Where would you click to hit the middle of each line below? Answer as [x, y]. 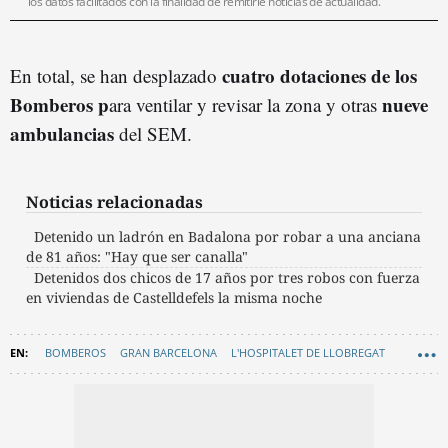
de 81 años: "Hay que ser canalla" [137, 257]
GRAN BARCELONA [168, 353]
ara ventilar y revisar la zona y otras [245, 105]
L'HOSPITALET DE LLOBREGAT [308, 353]
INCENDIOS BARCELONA [79, 388]
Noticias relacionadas [114, 202]
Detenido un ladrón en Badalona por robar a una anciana [227, 237]
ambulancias [64, 134]
